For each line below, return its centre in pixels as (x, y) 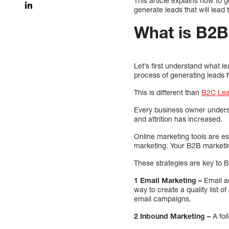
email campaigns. (163, 198)
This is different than (168, 92)
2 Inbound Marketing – (173, 216)
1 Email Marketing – (168, 180)
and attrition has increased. (178, 119)
